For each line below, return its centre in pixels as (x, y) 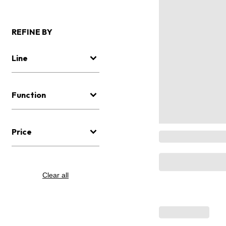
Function (29, 95)
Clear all (55, 175)
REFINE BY (32, 32)
